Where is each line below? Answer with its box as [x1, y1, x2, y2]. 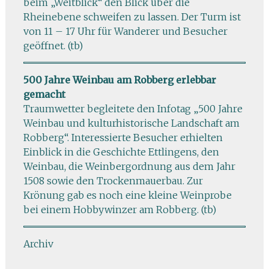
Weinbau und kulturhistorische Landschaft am [23, 117, 240, 129]
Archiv [23, 238, 53, 250]
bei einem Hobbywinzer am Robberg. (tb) [23, 204, 216, 216]
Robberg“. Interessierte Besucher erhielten [23, 131, 223, 144]
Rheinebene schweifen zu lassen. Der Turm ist [23, 11, 241, 23]
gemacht [23, 88, 65, 100]
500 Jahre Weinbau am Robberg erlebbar [23, 74, 216, 86]
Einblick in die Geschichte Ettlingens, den [23, 146, 219, 158]
